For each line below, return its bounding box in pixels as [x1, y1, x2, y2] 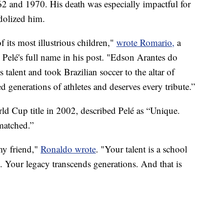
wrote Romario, [116, 36, 175, 48]
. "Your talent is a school [96, 142, 187, 155]
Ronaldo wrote [41, 142, 96, 155]
